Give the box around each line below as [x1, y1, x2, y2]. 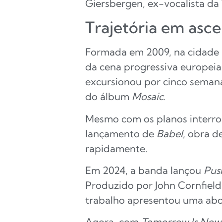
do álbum [85, 90, 132, 103]
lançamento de [85, 127, 157, 140]
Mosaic [132, 90, 164, 103]
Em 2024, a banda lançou [85, 164, 204, 176]
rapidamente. [85, 142, 148, 155]
